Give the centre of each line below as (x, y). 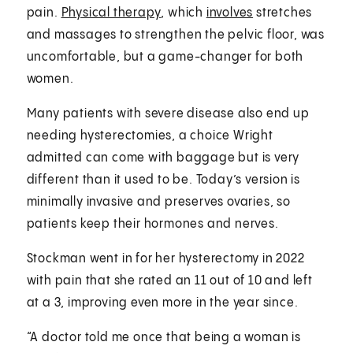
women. (50, 79)
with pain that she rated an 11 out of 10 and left (169, 281)
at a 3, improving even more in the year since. (162, 303)
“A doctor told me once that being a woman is (163, 337)
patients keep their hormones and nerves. (152, 224)
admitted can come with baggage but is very (163, 158)
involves (230, 13)
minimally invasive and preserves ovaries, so (158, 202)
